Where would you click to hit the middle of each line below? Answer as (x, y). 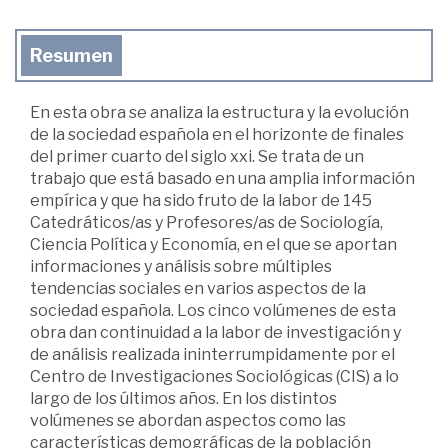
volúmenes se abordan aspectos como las (188, 421)
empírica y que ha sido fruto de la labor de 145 (201, 201)
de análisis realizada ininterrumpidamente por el (212, 355)
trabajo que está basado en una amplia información (222, 179)
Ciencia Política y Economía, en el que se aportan (213, 245)
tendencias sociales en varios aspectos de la (198, 289)
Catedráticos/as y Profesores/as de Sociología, (206, 223)
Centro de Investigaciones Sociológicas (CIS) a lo (214, 377)
